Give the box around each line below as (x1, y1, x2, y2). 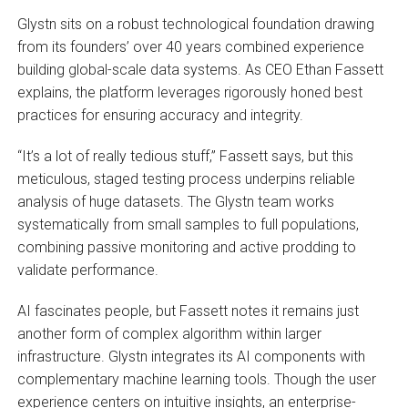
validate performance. (16, 260, 158, 279)
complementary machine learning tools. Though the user (16, 370, 376, 388)
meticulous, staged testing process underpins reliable (16, 169, 355, 188)
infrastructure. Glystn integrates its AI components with (16, 347, 365, 365)
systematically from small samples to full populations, (16, 215, 359, 233)
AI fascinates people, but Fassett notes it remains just (16, 301, 359, 320)
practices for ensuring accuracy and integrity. (16, 106, 303, 124)
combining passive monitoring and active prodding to (16, 238, 356, 256)
